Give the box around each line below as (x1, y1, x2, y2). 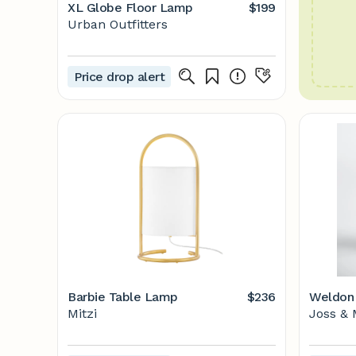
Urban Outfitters (68, 17, 168, 32)
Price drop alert (74, 68, 165, 84)
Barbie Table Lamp (68, 289, 178, 304)
